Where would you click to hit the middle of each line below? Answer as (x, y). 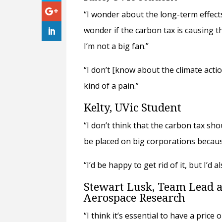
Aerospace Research (138, 197)
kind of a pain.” (112, 86)
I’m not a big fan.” (118, 46)
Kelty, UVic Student (136, 107)
